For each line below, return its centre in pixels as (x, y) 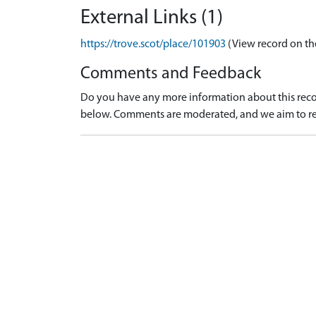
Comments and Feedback (171, 74)
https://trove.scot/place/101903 (153, 44)
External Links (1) (152, 18)
